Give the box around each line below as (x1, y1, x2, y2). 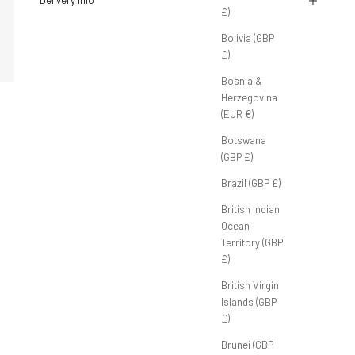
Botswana (221, 133, 266, 147)
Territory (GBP (221, 235, 283, 249)
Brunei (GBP (221, 338, 273, 351)
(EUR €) (221, 107, 254, 120)
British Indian (221, 202, 280, 216)
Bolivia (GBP (221, 31, 274, 44)
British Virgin (221, 278, 279, 292)
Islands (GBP (221, 295, 277, 308)
